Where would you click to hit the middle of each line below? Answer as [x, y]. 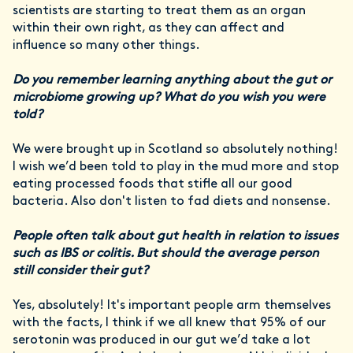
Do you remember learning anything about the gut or [172, 81]
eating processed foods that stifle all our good [152, 185]
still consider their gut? [82, 271]
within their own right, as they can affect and [149, 29]
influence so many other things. [106, 46]
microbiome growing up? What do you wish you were [169, 98]
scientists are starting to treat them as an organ [159, 11]
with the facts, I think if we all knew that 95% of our [169, 323]
